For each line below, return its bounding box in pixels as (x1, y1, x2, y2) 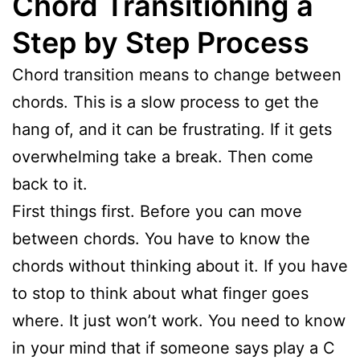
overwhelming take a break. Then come (12, 146, 313, 166)
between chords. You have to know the (12, 228, 310, 248)
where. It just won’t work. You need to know (12, 310, 346, 330)
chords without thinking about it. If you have (12, 256, 348, 276)
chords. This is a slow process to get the (12, 92, 319, 112)
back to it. (12, 174, 88, 194)
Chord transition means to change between (12, 64, 342, 84)
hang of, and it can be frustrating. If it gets (12, 119, 332, 139)
